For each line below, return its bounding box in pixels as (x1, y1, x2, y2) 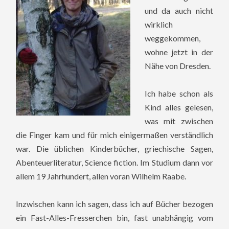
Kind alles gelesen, (144, 102, 213, 112)
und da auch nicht (144, 5, 213, 15)
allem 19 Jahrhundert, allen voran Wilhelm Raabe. (16, 171, 187, 181)
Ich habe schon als (144, 88, 213, 98)
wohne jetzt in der (144, 47, 213, 57)
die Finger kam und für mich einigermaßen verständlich (16, 129, 213, 140)
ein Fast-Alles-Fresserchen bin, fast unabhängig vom (16, 212, 213, 222)
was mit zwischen (144, 116, 213, 126)
